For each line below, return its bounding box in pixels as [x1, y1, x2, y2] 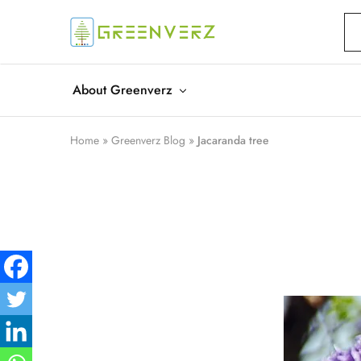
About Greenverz [73, 81, 172, 99]
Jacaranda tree [197, 132, 269, 148]
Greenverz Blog [111, 132, 185, 148]
